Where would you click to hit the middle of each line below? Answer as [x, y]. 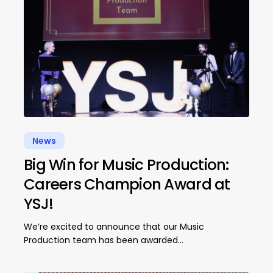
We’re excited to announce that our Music [114, 227]
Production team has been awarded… [103, 240]
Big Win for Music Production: [126, 165]
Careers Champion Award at [127, 185]
